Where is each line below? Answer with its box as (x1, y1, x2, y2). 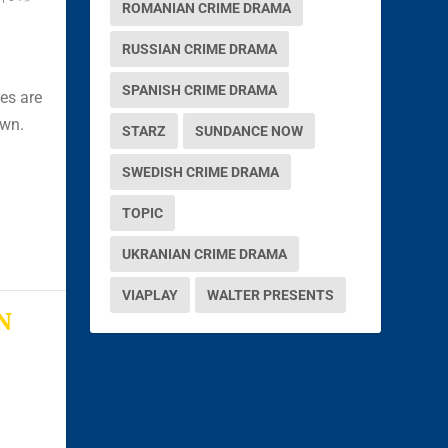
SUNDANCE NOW (195, 122, 304, 139)
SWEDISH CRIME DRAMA (122, 163, 280, 180)
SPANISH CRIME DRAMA (122, 81, 278, 98)
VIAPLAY (122, 286, 179, 303)
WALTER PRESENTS (207, 286, 335, 303)
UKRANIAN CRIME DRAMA (122, 245, 288, 262)
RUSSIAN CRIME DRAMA (122, 40, 278, 57)
